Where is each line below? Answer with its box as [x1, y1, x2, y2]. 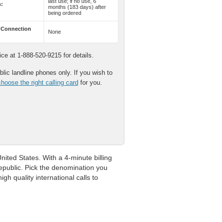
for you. [78, 79, 102, 86]
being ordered [48, 10, 81, 16]
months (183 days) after [48, 4, 106, 10]
